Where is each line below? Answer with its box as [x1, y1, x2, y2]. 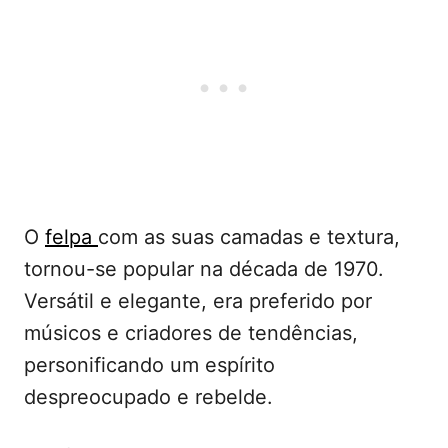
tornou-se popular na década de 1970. [24, 256, 384, 281]
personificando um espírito [24, 352, 275, 377]
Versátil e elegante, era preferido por [24, 288, 372, 313]
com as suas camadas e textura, [98, 224, 400, 249]
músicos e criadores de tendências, [24, 320, 358, 345]
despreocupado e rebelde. [24, 384, 273, 409]
